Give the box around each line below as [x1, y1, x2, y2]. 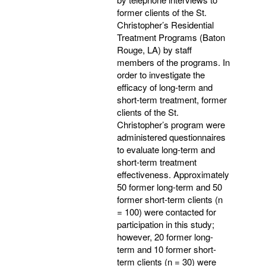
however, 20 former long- [117, 230, 213, 243]
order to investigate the [117, 68, 205, 81]
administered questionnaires [117, 130, 226, 143]
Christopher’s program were [117, 118, 225, 131]
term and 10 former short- [117, 242, 216, 255]
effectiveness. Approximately [117, 167, 229, 180]
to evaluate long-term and [117, 142, 215, 156]
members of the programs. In [117, 55, 230, 68]
